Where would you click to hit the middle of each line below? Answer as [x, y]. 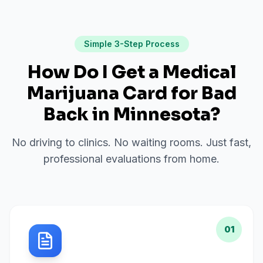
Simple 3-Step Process [131, 44]
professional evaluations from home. [131, 159]
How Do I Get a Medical [131, 72]
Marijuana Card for [114, 93]
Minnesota [161, 114]
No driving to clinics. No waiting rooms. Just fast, [131, 142]
